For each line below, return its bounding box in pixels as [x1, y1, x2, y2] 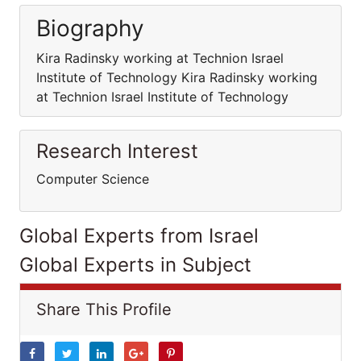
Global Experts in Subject [19, 253, 251, 276]
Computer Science [36, 171, 153, 187]
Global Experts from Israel [19, 224, 259, 247]
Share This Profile [36, 300, 172, 319]
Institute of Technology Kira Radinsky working [36, 69, 317, 85]
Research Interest [36, 139, 198, 163]
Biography [36, 15, 144, 42]
